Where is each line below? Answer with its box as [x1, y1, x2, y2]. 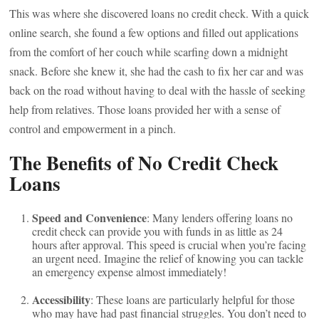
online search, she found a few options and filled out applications [9, 25, 299, 40]
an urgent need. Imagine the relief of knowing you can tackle [32, 251, 304, 266]
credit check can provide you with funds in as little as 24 [32, 224, 283, 239]
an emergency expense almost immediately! [32, 264, 227, 279]
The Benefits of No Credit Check [9, 149, 279, 177]
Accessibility [32, 291, 91, 308]
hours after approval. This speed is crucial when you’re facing [32, 237, 307, 252]
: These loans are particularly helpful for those [90, 292, 296, 307]
